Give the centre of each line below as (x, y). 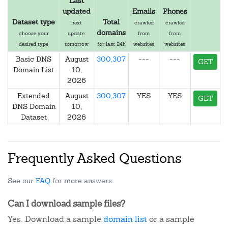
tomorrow (77, 44)
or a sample (171, 219)
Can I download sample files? (66, 204)
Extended (34, 96)
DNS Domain (34, 106)
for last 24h (111, 44)
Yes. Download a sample (55, 219)
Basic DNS (34, 59)
